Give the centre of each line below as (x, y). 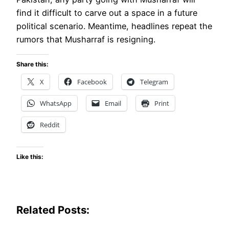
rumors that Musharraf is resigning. (86, 39)
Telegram (154, 82)
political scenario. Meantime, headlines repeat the (114, 26)
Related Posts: (53, 210)
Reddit (50, 124)
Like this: (30, 157)
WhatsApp (56, 103)
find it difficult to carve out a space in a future (107, 13)
